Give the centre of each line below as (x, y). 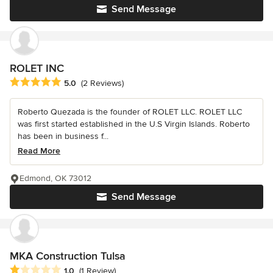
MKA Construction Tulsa (68, 256)
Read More (39, 151)
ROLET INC (37, 68)
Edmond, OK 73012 (55, 178)
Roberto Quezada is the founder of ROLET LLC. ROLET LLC (130, 112)
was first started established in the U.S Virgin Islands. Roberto (134, 124)
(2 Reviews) (102, 83)
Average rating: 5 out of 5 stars (74, 82)
